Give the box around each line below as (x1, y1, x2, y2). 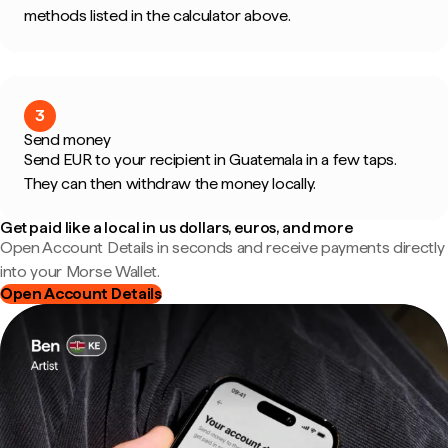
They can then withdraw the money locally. (24, 174, 316, 193)
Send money (24, 130, 111, 149)
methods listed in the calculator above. (24, 6, 291, 25)
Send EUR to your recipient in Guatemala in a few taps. (24, 150, 397, 169)
